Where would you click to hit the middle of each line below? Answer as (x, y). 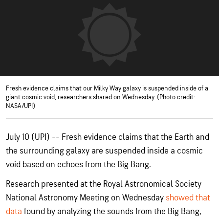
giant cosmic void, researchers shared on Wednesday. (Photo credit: (100, 97)
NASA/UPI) (21, 106)
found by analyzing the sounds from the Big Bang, (112, 211)
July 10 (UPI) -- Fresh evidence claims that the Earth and (108, 137)
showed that (188, 198)
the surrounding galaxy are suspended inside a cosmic (104, 151)
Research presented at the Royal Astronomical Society (104, 184)
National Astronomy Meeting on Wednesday (86, 198)
